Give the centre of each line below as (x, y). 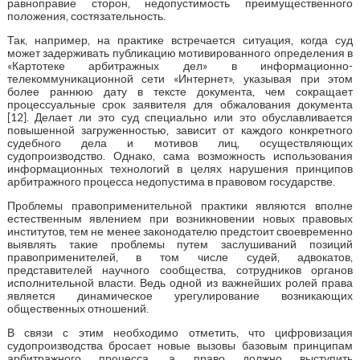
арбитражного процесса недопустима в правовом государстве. (171, 181)
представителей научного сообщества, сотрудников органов (180, 270)
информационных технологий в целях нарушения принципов (180, 168)
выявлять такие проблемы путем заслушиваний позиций (180, 244)
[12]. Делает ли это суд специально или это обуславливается (180, 117)
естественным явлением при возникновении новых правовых (180, 218)
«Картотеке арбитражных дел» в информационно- (180, 65)
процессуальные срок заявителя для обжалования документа (180, 104)
